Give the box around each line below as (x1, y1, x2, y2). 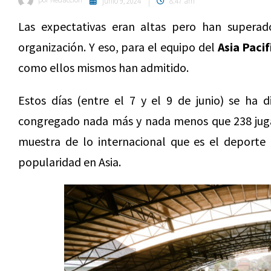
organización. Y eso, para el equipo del (18, 39, 218, 54)
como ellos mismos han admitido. (18, 60, 189, 75)
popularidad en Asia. (18, 154, 121, 169)
